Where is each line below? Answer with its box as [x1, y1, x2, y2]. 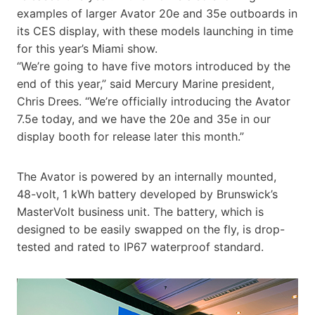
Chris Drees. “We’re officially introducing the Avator [17, 94, 290, 108]
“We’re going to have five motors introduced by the [17, 58, 290, 73]
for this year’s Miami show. [17, 41, 157, 56]
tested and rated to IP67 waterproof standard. [17, 239, 264, 254]
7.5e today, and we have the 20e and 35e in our [17, 111, 271, 126]
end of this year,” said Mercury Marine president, [17, 76, 274, 91]
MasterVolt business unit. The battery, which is [17, 204, 264, 219]
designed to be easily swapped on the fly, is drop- [17, 221, 285, 236]
